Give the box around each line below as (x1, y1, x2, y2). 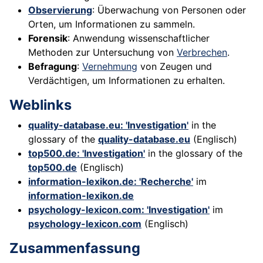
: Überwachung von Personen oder (92, 4, 246, 16)
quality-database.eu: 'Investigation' (28, 119, 188, 131)
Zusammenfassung (9, 240, 140, 257)
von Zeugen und (137, 60, 212, 73)
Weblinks (9, 96, 72, 114)
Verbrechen (177, 46, 227, 59)
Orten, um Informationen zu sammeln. (28, 18, 195, 31)
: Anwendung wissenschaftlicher (68, 32, 210, 45)
